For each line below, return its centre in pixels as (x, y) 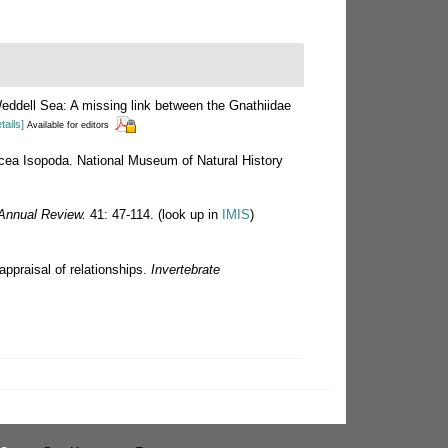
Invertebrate (185, 269)
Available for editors (68, 124)
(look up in (188, 214)
